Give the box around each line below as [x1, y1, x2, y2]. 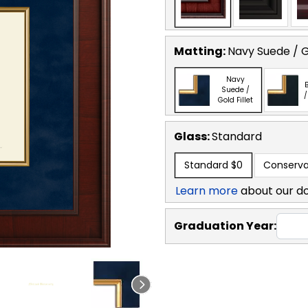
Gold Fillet [218, 95, 253, 106]
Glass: [174, 128, 212, 144]
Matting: [174, 43, 228, 59]
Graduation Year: [174, 217, 276, 234]
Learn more [175, 182, 238, 199]
